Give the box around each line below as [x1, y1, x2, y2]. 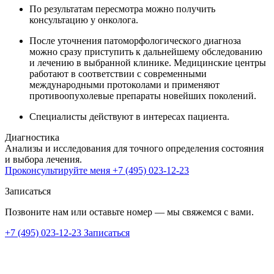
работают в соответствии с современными [29, 68, 207, 79]
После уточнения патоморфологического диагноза [29, 35, 241, 46]
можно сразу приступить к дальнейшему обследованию [29, 46, 262, 57]
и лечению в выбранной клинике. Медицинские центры [29, 57, 266, 68]
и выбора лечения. [5, 154, 82, 165]
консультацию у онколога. [29, 14, 138, 25]
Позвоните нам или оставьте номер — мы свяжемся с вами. [5, 206, 254, 217]
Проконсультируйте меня [5, 165, 113, 176]
